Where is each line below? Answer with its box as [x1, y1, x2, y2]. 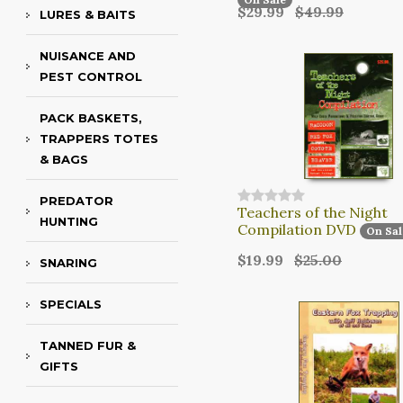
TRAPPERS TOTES [40, 131, 158, 147]
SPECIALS [40, 297, 102, 312]
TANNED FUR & [40, 338, 136, 354]
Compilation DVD [237, 219, 356, 238]
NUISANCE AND [40, 49, 136, 64]
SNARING [40, 255, 97, 271]
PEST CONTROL [40, 69, 142, 85]
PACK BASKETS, [40, 111, 142, 126]
